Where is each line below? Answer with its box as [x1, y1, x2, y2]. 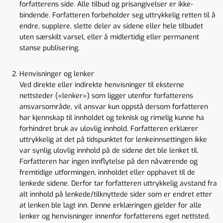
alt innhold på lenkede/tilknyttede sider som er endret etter [19, 190, 212, 199]
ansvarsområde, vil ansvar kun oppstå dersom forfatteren [19, 102, 208, 111]
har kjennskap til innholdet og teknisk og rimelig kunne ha [19, 113, 204, 122]
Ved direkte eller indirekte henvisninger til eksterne [19, 80, 184, 90]
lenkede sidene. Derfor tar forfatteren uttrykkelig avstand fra [19, 179, 217, 188]
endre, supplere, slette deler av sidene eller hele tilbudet [19, 21, 203, 31]
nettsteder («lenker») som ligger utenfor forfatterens [19, 91, 193, 101]
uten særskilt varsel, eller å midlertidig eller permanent [19, 32, 199, 42]
